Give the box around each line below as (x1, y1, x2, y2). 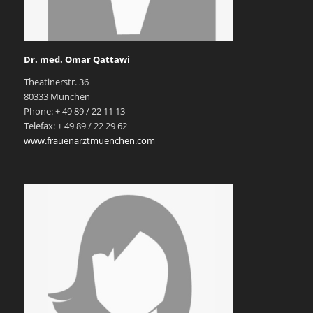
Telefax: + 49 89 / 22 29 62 (23, 119, 127, 133)
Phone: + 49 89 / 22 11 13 (23, 105, 125, 118)
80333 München (23, 90, 90, 103)
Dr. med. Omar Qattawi (23, 53, 130, 66)
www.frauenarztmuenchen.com (23, 134, 155, 147)
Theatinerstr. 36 (23, 75, 89, 89)
